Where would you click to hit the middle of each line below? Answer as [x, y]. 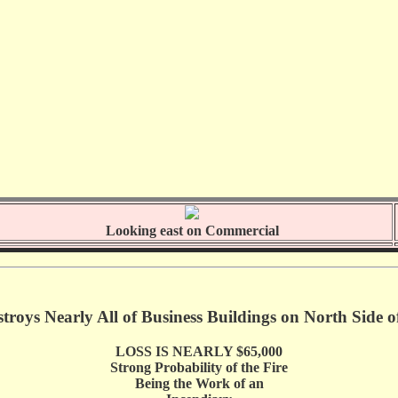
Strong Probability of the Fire [199, 368]
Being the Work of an [199, 384]
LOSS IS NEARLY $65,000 [199, 352]
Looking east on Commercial [192, 230]
